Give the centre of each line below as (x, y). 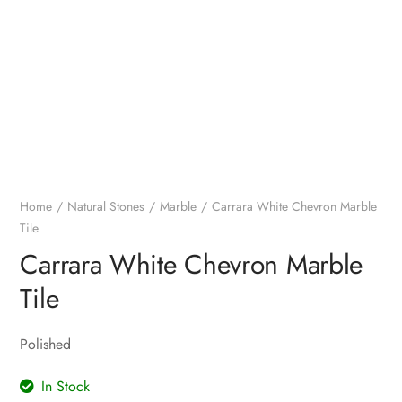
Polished (46, 345)
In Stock (66, 387)
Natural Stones (106, 207)
